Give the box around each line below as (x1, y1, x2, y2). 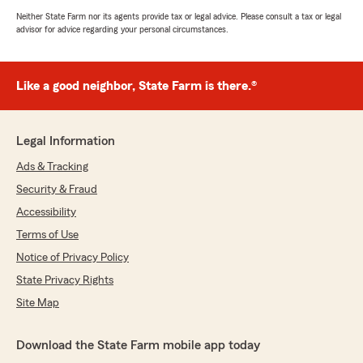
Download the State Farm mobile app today (16, 339, 260, 352)
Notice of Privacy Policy (16, 252, 129, 264)
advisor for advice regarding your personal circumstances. (16, 24, 228, 35)
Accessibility (16, 207, 76, 219)
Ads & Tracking (16, 161, 88, 173)
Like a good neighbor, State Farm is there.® (16, 79, 257, 93)
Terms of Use (16, 229, 79, 241)
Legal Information (16, 135, 115, 148)
